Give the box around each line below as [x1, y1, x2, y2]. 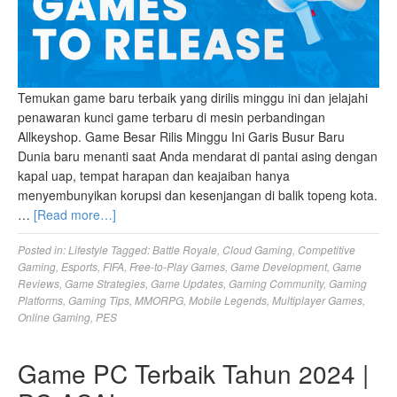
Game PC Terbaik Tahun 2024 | [18, 355, 369, 392]
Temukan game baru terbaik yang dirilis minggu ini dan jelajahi [18, 89, 368, 107]
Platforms [18, 292, 63, 308]
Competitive [298, 242, 355, 258]
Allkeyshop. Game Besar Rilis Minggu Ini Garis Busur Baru [18, 128, 345, 146]
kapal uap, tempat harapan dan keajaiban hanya [18, 167, 290, 185]
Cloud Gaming [222, 242, 292, 258]
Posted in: [18, 242, 68, 258]
